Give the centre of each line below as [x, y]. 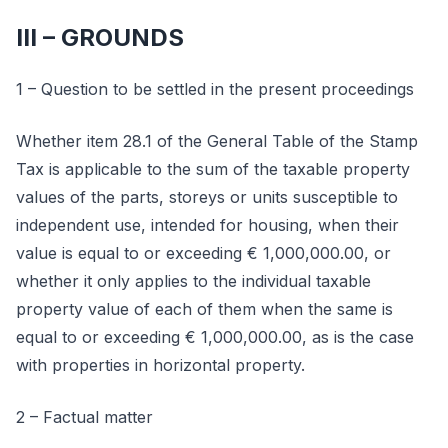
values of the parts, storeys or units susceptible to [207, 197]
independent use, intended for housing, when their [207, 225]
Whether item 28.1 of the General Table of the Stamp [217, 141]
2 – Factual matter [84, 417]
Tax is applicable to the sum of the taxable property [213, 169]
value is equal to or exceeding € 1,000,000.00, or [203, 253]
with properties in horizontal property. [160, 365]
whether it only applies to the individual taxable [193, 281]
